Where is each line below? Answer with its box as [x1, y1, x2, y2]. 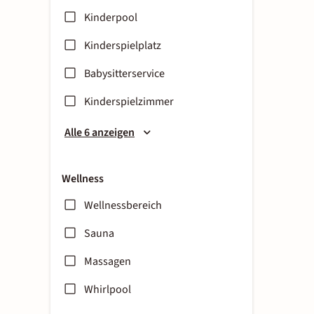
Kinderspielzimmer [84, 94, 174, 109]
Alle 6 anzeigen [64, 125, 135, 140]
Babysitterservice [84, 66, 165, 81]
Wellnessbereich [84, 198, 162, 213]
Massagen [84, 254, 131, 269]
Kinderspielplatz [84, 38, 161, 53]
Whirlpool [84, 282, 131, 297]
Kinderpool [84, 10, 137, 25]
